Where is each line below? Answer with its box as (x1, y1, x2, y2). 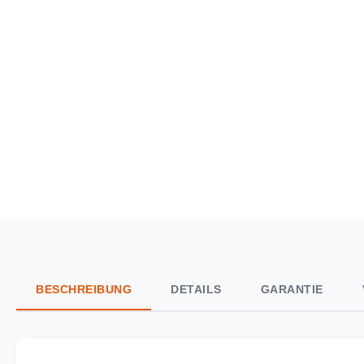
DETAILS (171, 282, 222, 296)
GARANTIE (260, 282, 323, 296)
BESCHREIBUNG (36, 282, 132, 296)
